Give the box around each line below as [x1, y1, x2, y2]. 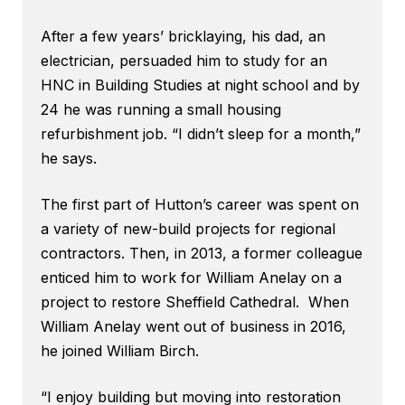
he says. [41, 149, 97, 168]
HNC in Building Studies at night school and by [41, 76, 360, 95]
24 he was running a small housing [41, 100, 281, 119]
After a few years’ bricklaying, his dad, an [41, 27, 325, 46]
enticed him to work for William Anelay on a [41, 268, 342, 287]
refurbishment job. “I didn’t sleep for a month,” [41, 125, 361, 144]
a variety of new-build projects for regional [41, 220, 335, 239]
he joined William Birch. [41, 342, 199, 361]
